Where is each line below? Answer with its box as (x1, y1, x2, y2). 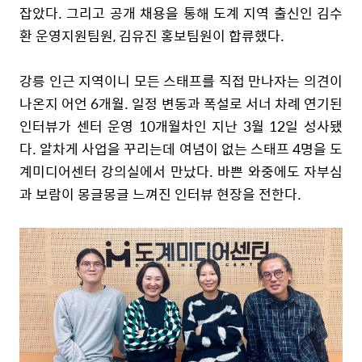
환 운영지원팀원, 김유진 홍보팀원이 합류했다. (19, 24, 284, 46)
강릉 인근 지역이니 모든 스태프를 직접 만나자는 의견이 (19, 69, 343, 91)
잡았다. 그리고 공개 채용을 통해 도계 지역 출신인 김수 (19, 2, 343, 23)
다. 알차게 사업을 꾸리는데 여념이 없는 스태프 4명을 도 (19, 137, 343, 159)
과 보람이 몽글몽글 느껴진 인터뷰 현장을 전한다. (19, 183, 305, 204)
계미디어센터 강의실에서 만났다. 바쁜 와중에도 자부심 (19, 160, 343, 182)
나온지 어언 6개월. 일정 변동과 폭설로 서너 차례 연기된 (19, 92, 343, 114)
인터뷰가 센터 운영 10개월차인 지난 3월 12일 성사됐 (19, 115, 343, 137)
